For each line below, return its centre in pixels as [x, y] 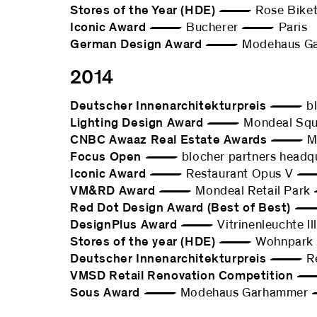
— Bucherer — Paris [227, 28]
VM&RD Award [113, 191]
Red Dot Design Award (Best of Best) [180, 208]
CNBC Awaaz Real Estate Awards [169, 140]
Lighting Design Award [137, 123]
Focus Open [106, 157]
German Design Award [136, 45]
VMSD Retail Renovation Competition [182, 276]
